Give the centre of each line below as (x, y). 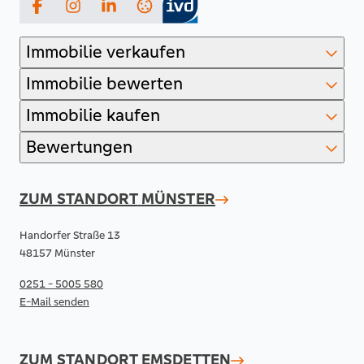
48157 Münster (57, 253)
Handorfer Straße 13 (70, 235)
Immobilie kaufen (93, 115)
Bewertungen (79, 147)
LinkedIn (129, 13)
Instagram (97, 13)
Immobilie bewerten (104, 84)
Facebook (61, 13)
